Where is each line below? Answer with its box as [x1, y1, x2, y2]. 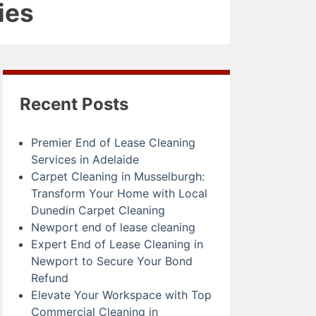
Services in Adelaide [31, 152, 139, 166]
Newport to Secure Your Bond [31, 253, 193, 268]
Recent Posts [20, 93, 128, 114]
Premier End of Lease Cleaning [31, 135, 195, 150]
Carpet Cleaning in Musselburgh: [31, 169, 205, 183]
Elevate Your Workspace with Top [31, 287, 212, 302]
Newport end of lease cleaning [31, 219, 195, 234]
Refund [31, 270, 68, 285]
